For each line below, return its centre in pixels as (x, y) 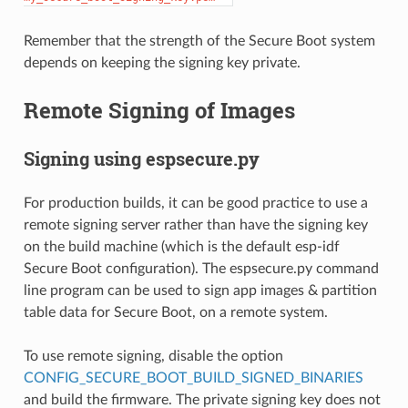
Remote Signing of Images (159, 110)
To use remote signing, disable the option (153, 356)
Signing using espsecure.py (141, 158)
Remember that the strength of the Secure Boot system (199, 41)
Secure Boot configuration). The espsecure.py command (201, 268)
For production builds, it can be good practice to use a (195, 203)
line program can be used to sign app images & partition (200, 290)
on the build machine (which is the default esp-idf (181, 246)
